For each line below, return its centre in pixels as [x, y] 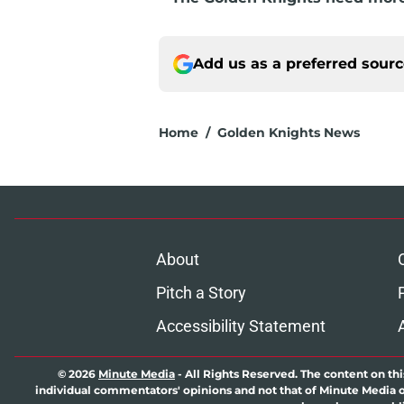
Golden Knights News [289, 133]
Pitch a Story [201, 293]
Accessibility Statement [240, 326]
